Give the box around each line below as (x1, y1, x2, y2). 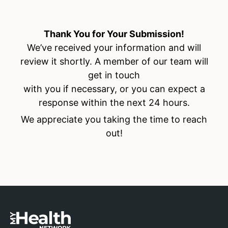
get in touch (88, 70, 140, 80)
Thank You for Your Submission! (44, 28, 184, 39)
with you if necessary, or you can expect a (23, 83, 205, 94)
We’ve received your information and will (27, 42, 201, 53)
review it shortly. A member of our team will (20, 56, 208, 67)
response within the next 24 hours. (38, 97, 190, 108)
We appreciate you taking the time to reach (21, 114, 207, 125)
